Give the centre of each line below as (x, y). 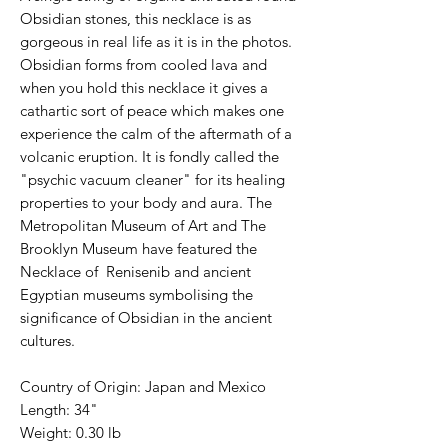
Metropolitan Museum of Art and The (143, 225)
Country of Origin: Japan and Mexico (143, 386)
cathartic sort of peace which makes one (152, 110)
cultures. (49, 340)
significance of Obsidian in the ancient (146, 317)
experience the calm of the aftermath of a (156, 133)
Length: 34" (59, 409)
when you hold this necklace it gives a (144, 87)
